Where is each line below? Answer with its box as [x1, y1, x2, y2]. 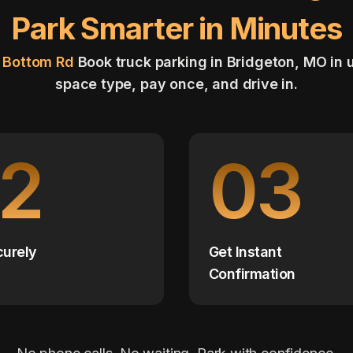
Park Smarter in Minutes [11, 10, 342, 47]
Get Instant [209, 243, 282, 261]
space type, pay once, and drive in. [55, 76, 298, 93]
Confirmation [209, 266, 295, 283]
